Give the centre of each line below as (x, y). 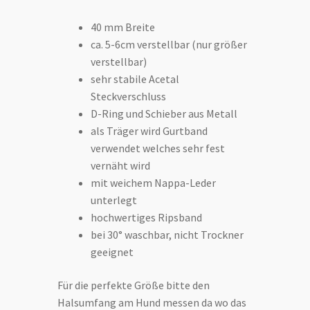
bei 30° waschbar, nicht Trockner (167, 235)
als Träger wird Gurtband (149, 131)
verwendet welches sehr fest (158, 148)
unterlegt (114, 200)
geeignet (112, 252)
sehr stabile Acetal (135, 79)
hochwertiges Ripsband (147, 218)
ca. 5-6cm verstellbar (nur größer (169, 45)
